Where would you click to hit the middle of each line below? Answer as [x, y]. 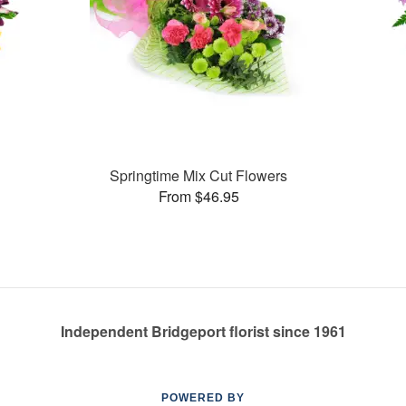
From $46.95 [198, 196]
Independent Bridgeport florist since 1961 [203, 331]
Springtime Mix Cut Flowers [199, 175]
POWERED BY [203, 398]
